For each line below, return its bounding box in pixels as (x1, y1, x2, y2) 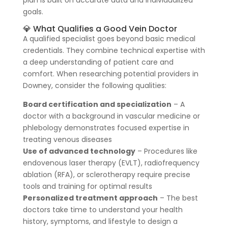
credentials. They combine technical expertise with (22, 45, 205, 55)
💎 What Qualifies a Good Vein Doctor (22, 22, 177, 35)
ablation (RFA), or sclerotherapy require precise (22, 169, 190, 180)
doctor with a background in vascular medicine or (22, 110, 200, 121)
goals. (22, 6, 43, 17)
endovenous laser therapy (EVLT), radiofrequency (22, 157, 199, 168)
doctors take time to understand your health (22, 204, 183, 215)
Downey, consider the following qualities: (22, 80, 166, 91)
